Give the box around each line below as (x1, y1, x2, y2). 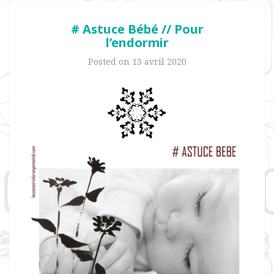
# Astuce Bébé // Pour (70, 21, 204, 37)
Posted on (87, 56, 132, 67)
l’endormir (105, 34, 169, 51)
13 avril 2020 (131, 56, 187, 67)
